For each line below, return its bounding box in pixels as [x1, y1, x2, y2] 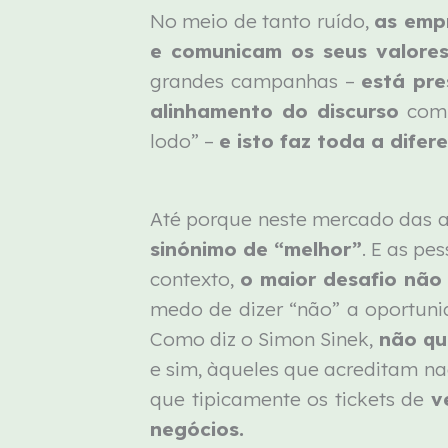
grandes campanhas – [150, 68, 362, 93]
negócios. [150, 417, 245, 442]
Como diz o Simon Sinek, [150, 327, 379, 352]
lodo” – [150, 128, 220, 153]
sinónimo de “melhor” [150, 237, 363, 262]
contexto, [150, 267, 240, 292]
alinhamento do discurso [150, 98, 400, 123]
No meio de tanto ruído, [150, 8, 375, 33]
